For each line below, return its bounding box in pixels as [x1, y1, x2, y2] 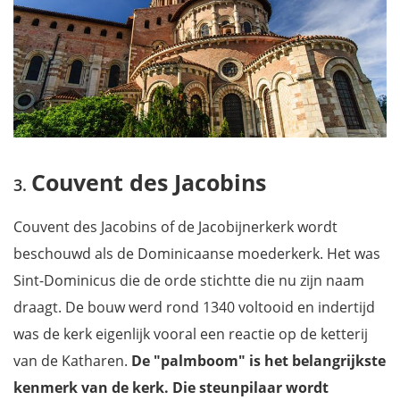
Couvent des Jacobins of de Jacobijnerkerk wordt [13, 217, 337, 237]
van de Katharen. [13, 351, 131, 371]
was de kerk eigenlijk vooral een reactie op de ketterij [13, 324, 368, 345]
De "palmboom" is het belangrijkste [131, 351, 386, 371]
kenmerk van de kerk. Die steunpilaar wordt [13, 378, 329, 398]
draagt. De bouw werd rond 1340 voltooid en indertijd [13, 297, 375, 318]
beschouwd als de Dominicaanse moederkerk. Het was [13, 244, 380, 264]
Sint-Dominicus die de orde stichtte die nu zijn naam [13, 271, 364, 291]
